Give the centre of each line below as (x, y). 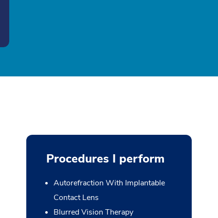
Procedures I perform (105, 159)
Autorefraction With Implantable (109, 183)
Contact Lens (76, 198)
